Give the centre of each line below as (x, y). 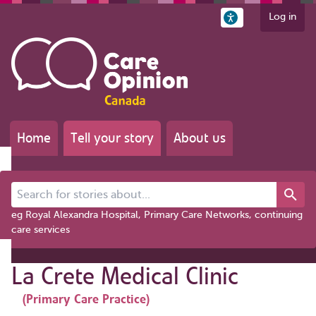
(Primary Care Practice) (86, 299)
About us (200, 138)
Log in (282, 17)
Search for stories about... (69, 188)
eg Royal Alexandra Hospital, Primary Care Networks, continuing (157, 214)
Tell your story (112, 138)
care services (41, 229)
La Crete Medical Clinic (125, 276)
